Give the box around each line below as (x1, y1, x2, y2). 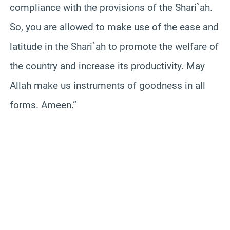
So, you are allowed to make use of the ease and (10, 21, 219, 33)
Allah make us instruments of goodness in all (10, 79, 205, 91)
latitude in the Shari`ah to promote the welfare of (10, 40, 219, 52)
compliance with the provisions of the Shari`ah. (10, 1, 213, 13)
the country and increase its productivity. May (10, 60, 205, 72)
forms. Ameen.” (10, 99, 76, 111)
